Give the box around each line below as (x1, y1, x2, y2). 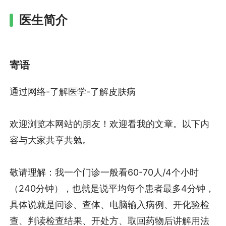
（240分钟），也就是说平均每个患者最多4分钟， (10, 183, 215, 194)
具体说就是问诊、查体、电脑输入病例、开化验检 (10, 199, 210, 210)
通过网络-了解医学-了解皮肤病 (10, 86, 136, 97)
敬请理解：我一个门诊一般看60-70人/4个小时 (10, 167, 199, 178)
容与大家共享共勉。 (10, 135, 92, 146)
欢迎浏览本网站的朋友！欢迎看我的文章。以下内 (10, 119, 210, 130)
